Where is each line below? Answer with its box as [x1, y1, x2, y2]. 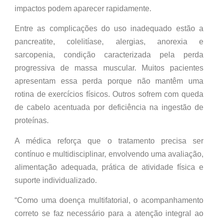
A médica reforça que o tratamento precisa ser [15, 136, 203, 145]
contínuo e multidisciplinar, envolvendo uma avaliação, [15, 149, 203, 158]
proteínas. [15, 116, 49, 125]
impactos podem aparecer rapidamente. [15, 4, 151, 13]
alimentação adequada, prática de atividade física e [15, 163, 203, 171]
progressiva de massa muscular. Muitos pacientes [15, 64, 203, 73]
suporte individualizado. [15, 176, 97, 184]
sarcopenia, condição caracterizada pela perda [15, 51, 203, 59]
